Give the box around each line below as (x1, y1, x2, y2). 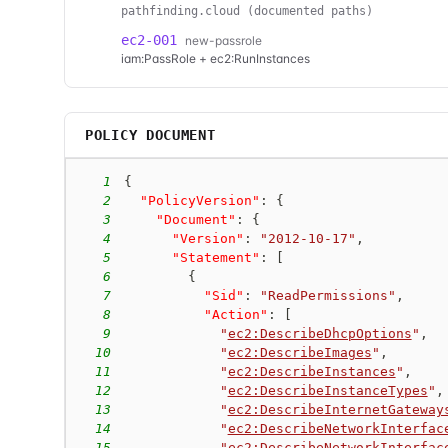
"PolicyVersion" (139, 192, 260, 208)
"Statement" (171, 249, 260, 265)
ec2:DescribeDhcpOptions (227, 325, 412, 341)
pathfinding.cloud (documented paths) (121, 4, 373, 18)
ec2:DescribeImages (227, 344, 372, 360)
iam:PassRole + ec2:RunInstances (121, 51, 310, 66)
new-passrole (185, 33, 262, 48)
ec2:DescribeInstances (227, 363, 396, 379)
